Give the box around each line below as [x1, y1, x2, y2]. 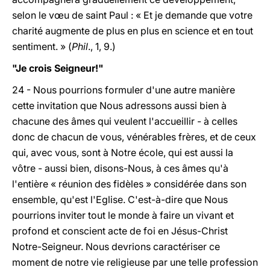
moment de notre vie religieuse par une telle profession [12, 256, 258, 268]
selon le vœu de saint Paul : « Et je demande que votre [12, 9, 253, 21]
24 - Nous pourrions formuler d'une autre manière [12, 84, 235, 96]
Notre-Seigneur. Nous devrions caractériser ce [12, 240, 220, 253]
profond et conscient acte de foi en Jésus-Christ [12, 225, 228, 237]
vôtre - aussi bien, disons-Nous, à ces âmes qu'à [12, 162, 228, 174]
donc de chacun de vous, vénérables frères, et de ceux [12, 131, 256, 143]
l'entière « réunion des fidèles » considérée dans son [12, 178, 246, 190]
